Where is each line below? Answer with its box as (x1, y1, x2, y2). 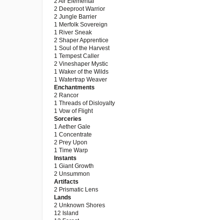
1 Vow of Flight (54, 108, 93, 114)
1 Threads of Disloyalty (54, 100, 115, 107)
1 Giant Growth (54, 163, 94, 169)
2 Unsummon (54, 170, 90, 177)
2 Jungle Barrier (54, 13, 97, 20)
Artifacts (54, 178, 79, 185)
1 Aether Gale (54, 123, 90, 130)
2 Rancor (54, 92, 79, 99)
